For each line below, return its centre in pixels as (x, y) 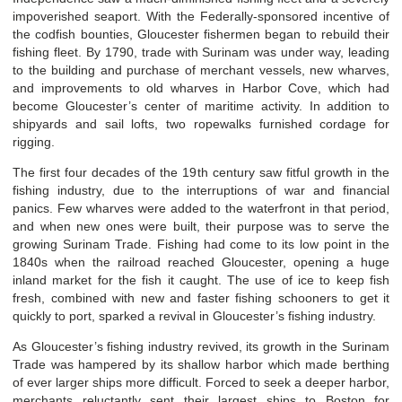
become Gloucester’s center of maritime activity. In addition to (201, 105)
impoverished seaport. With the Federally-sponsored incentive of (201, 16)
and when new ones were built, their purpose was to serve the (201, 226)
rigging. (34, 141)
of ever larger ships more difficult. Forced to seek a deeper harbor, (201, 382)
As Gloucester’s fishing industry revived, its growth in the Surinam (201, 346)
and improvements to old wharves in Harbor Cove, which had (201, 87)
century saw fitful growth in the (298, 172)
